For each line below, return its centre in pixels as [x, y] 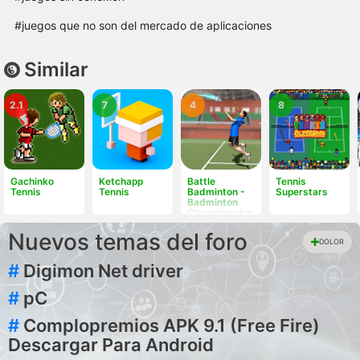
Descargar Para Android [111, 345]
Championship [220, 213]
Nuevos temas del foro [128, 242]
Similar [56, 70]
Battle [201, 181]
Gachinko [32, 181]
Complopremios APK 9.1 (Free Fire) [172, 325]
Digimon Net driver [103, 271]
